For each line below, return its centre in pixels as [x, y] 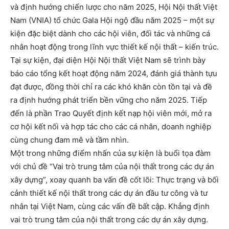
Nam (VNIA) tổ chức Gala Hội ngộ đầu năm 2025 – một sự [112, 20]
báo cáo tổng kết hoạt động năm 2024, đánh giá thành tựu [114, 73]
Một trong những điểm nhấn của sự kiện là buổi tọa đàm [110, 153]
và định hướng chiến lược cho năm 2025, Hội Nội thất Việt [114, 7]
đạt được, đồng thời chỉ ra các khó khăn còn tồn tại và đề [111, 86]
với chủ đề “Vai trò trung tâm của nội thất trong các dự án [112, 166]
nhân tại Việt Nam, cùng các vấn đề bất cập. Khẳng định [110, 206]
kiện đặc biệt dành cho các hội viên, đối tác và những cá [110, 33]
